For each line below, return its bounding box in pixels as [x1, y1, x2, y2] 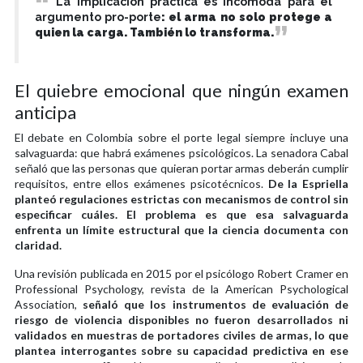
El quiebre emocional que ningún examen [15, 79, 348, 101]
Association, [15, 297, 83, 311]
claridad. [15, 237, 62, 252]
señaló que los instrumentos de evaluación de [83, 297, 349, 311]
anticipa [15, 100, 76, 123]
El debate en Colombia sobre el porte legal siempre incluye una [15, 130, 348, 144]
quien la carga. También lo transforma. [35, 25, 274, 39]
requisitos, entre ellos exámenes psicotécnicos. [15, 176, 268, 190]
